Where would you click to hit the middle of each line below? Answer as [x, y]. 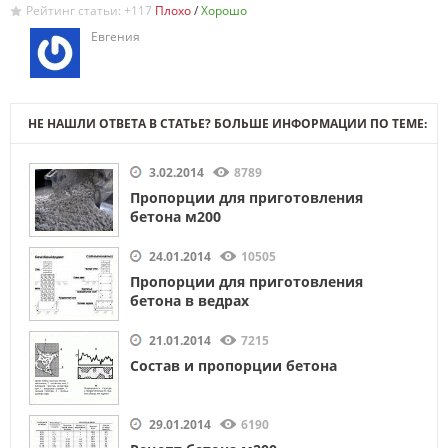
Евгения [115, 36]
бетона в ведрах [189, 300]
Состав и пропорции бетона [233, 365]
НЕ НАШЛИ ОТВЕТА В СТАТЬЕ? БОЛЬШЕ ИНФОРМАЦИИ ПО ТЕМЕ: [227, 123]
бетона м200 [175, 216]
